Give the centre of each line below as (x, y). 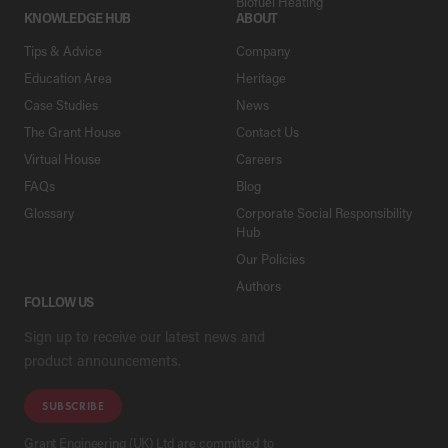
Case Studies (61, 104)
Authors (258, 285)
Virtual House (62, 158)
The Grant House (72, 131)
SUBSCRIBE (73, 405)
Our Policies (270, 258)
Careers (259, 158)
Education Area (68, 77)
